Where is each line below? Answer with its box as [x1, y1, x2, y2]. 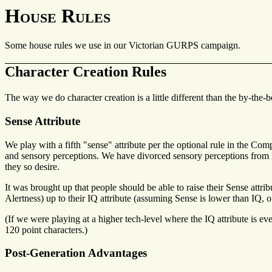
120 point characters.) [5, 224, 87, 235]
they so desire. [5, 161, 59, 172]
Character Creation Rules [5, 64, 166, 80]
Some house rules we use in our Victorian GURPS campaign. [5, 40, 240, 51]
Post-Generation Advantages [5, 246, 147, 260]
